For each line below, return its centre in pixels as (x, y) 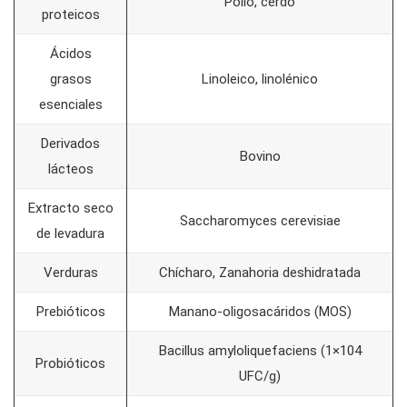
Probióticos (70, 364)
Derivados (70, 144)
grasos (70, 79)
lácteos (70, 169)
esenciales (70, 105)
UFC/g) (260, 377)
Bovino (260, 157)
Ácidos (70, 54)
